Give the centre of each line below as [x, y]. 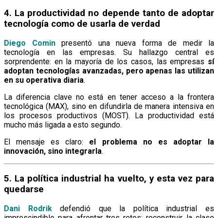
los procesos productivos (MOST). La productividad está [109, 115]
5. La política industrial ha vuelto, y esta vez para [109, 179]
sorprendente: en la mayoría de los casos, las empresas [106, 61]
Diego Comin [30, 43]
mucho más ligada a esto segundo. [63, 125]
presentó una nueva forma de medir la [135, 43]
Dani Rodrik [28, 209]
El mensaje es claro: [47, 142]
